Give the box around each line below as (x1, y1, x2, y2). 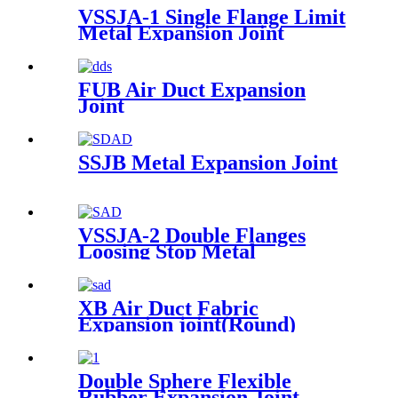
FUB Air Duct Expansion (78, 78, 306, 102)
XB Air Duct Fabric (78, 296, 259, 320)
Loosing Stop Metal (78, 239, 256, 263)
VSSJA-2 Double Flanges (78, 223, 306, 247)
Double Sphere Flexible (78, 369, 291, 393)
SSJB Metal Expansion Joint (78, 151, 338, 174)
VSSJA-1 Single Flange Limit (78, 5, 346, 29)
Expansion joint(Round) (78, 312, 296, 336)
